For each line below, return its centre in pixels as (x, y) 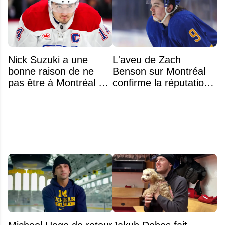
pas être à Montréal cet (60, 83)
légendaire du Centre (159, 95)
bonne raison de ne (51, 72)
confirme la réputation (161, 83)
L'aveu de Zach (147, 60)
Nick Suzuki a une (48, 60)
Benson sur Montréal (159, 72)
